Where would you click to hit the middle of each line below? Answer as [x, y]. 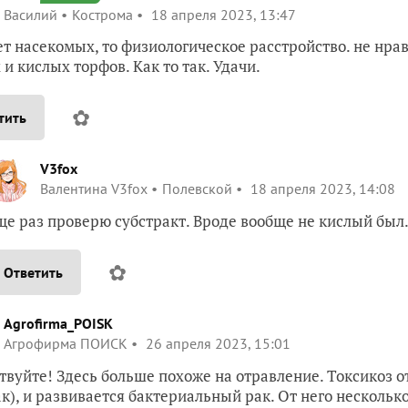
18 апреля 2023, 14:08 [321, 189]
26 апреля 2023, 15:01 [216, 343]
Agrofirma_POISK [58, 323]
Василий [31, 15]
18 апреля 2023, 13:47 [222, 15]
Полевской [197, 189]
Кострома [102, 15]
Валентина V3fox [94, 189]
